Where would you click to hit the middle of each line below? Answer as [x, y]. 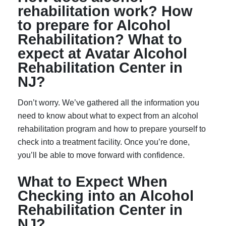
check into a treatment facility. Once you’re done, [104, 142]
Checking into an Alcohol [106, 195]
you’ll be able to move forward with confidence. [101, 155]
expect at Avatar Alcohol [102, 53]
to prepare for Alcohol [94, 25]
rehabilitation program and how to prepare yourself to [112, 129]
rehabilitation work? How [105, 11]
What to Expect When [93, 181]
